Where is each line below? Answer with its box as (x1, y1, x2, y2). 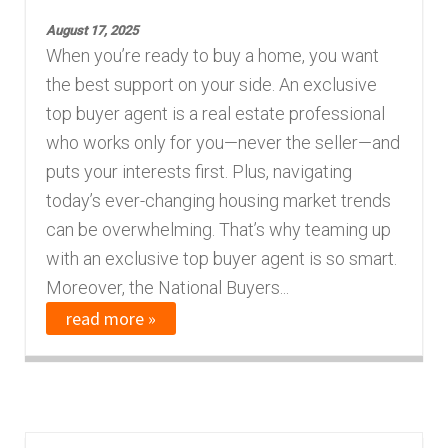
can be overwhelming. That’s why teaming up (46, 219, 392, 241)
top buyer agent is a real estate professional (46, 103, 386, 125)
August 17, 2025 (46, 23, 139, 39)
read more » (66, 307, 157, 331)
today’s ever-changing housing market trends (46, 190, 392, 212)
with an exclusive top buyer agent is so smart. (46, 248, 398, 270)
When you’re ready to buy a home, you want (46, 45, 380, 67)
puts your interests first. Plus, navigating (46, 161, 353, 183)
